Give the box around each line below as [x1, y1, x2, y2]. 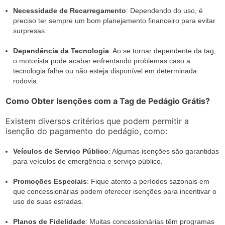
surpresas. [13, 27, 47, 35]
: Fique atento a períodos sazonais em [87, 177, 210, 185]
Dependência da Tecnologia [13, 47, 109, 55]
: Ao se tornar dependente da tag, [109, 47, 216, 55]
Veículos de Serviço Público [13, 147, 109, 155]
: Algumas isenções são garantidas [108, 147, 219, 155]
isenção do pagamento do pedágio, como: [6, 126, 168, 136]
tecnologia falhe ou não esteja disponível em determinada [13, 67, 197, 75]
